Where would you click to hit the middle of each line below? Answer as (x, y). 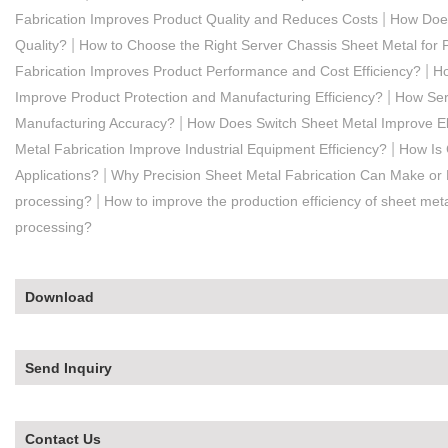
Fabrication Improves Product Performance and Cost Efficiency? (218, 70)
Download (59, 296)
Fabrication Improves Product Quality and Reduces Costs (196, 18)
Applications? (57, 174)
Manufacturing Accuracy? (95, 122)
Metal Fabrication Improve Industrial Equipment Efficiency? (201, 148)
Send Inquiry (68, 367)
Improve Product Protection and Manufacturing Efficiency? (199, 96)
